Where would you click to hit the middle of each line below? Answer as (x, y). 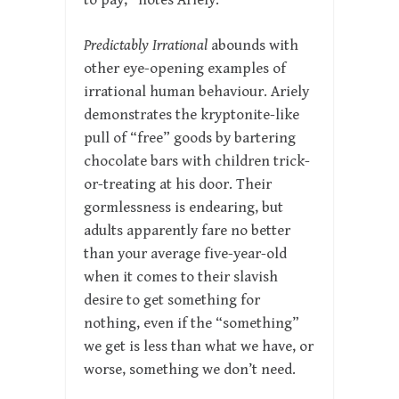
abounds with (253, 45)
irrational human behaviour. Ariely (196, 91)
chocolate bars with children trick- (197, 161)
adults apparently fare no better (187, 230)
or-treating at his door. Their (178, 184)
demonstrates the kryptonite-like (191, 114)
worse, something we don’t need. (190, 369)
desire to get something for (172, 300)
